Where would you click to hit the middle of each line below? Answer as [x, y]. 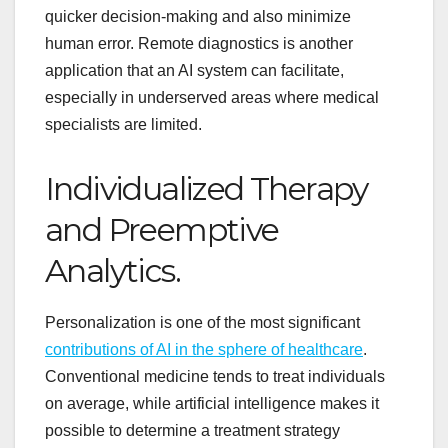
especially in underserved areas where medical [212, 98]
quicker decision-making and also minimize [198, 17]
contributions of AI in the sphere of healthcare [204, 349]
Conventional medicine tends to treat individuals [215, 376]
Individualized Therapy [206, 189]
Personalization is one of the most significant [202, 322]
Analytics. [112, 271]
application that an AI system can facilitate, [194, 71]
